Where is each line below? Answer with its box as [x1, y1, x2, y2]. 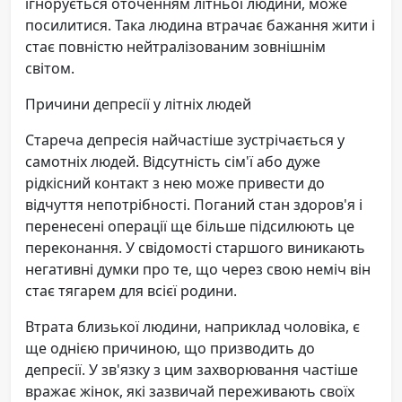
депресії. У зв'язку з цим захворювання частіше [25, 360, 358, 380]
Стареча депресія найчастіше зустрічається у [25, 130, 345, 151]
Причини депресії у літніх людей [25, 94, 251, 115]
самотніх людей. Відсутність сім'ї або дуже [25, 152, 320, 172]
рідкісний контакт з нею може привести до [25, 173, 325, 194]
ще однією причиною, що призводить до [25, 338, 315, 359]
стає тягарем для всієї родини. [25, 281, 237, 301]
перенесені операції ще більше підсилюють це [25, 216, 354, 237]
